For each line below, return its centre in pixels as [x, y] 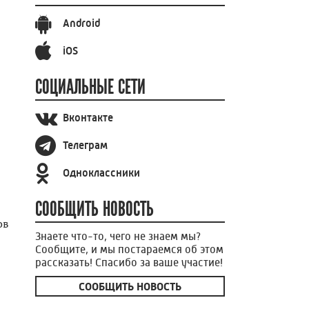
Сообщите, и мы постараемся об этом [129, 249]
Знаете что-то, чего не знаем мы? [118, 236]
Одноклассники [101, 173]
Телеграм [85, 146]
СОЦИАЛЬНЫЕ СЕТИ [90, 87]
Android [81, 23]
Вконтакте [88, 118]
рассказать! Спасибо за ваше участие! [129, 262]
